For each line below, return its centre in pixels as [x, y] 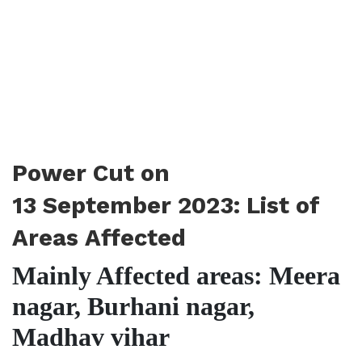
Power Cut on [91, 173]
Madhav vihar [91, 337]
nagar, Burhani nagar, [133, 306]
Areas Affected [99, 238]
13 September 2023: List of [166, 205]
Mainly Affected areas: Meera [176, 276]
